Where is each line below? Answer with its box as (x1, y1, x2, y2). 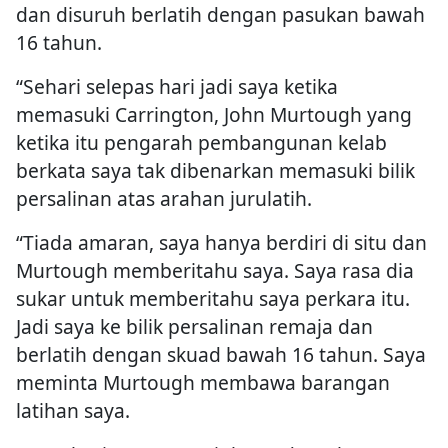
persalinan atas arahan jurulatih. (16, 185, 312, 213)
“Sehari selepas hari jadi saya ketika (16, 73, 338, 101)
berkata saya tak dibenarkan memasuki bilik (16, 157, 415, 185)
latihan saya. (16, 397, 130, 425)
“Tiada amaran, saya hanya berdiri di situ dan (16, 229, 427, 257)
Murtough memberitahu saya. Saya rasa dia (16, 257, 414, 285)
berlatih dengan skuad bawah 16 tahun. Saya (16, 341, 426, 369)
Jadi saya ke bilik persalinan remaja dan (16, 313, 373, 341)
